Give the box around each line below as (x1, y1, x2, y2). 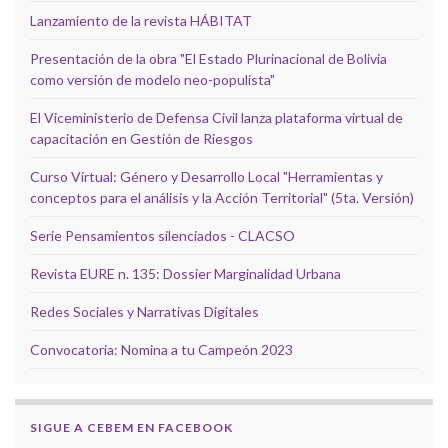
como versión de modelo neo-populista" (30, 70, 275, 88)
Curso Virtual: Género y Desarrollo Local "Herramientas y (30, 167, 383, 185)
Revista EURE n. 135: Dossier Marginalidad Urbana (30, 264, 341, 282)
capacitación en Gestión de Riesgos (30, 129, 253, 147)
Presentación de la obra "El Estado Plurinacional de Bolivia (30, 49, 387, 67)
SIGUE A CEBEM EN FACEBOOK (30, 419, 233, 435)
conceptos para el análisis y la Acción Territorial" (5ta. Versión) (30, 188, 414, 206)
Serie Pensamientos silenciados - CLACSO (30, 226, 295, 244)
